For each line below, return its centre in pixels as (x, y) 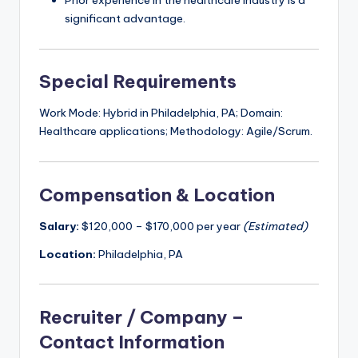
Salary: (59, 226)
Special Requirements (138, 82)
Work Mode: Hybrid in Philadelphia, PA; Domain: (161, 113)
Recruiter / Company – (142, 317)
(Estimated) (275, 226)
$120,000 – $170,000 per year (161, 226)
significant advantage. (125, 19)
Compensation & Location (157, 195)
